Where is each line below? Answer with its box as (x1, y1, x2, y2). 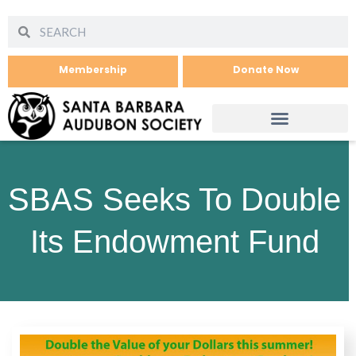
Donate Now (232, 63, 299, 76)
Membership (59, 63, 127, 76)
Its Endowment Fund (29, 224, 319, 259)
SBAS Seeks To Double (8, 182, 341, 217)
